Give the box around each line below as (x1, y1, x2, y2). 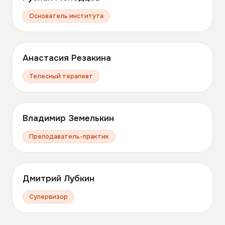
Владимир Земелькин (23, 113, 114, 124)
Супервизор (29, 193, 68, 201)
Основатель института (29, 12, 103, 21)
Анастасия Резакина (23, 53, 111, 64)
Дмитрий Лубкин (23, 173, 94, 184)
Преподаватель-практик (29, 133, 109, 141)
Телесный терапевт (29, 72, 93, 81)
